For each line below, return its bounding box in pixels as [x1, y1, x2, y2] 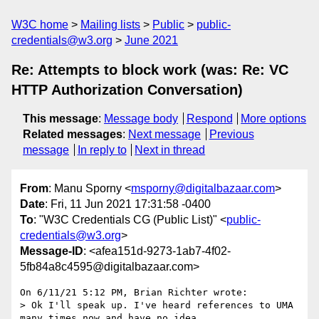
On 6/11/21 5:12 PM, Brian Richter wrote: [20, 287, 248, 298]
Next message [128, 128, 201, 140]
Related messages [23, 128, 122, 140]
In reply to [77, 144, 127, 156]
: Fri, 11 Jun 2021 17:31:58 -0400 [45, 198, 211, 211]
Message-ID [20, 245, 83, 258]
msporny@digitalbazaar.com [131, 182, 275, 195]
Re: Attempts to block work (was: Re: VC [11, 62, 288, 78]
